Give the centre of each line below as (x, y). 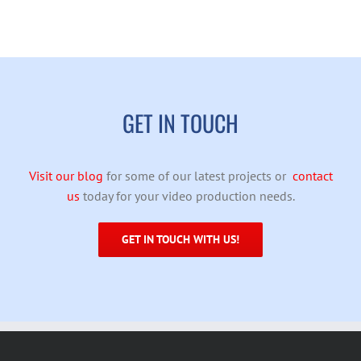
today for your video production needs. (187, 195)
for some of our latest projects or (197, 175)
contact (312, 175)
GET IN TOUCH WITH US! (180, 239)
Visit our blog (66, 175)
